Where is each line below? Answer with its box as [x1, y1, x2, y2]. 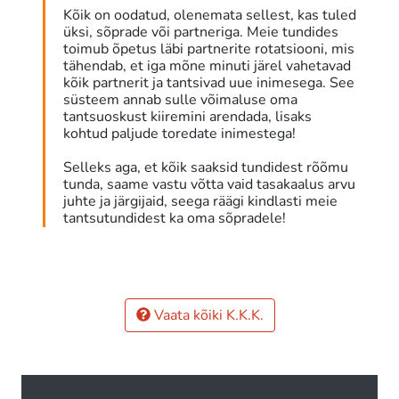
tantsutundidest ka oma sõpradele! [63, 208, 286, 229]
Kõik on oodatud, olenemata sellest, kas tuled [63, 5, 356, 26]
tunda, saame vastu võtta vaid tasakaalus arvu [63, 175, 355, 195]
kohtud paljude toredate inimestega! [63, 124, 296, 144]
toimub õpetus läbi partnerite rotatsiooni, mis [63, 39, 354, 60]
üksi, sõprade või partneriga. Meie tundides [63, 22, 338, 43]
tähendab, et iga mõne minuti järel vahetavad [63, 56, 351, 77]
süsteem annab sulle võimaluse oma [63, 90, 297, 110]
